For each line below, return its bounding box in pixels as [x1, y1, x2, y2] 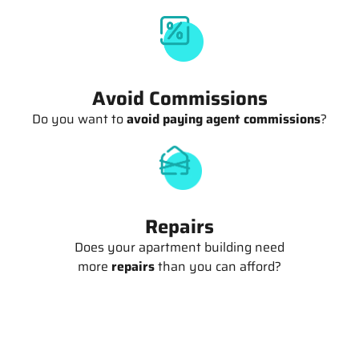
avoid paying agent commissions [127, 108, 321, 129]
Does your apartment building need [75, 236, 284, 257]
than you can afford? [155, 256, 281, 276]
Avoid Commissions [91, 83, 268, 114]
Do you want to [32, 108, 127, 129]
